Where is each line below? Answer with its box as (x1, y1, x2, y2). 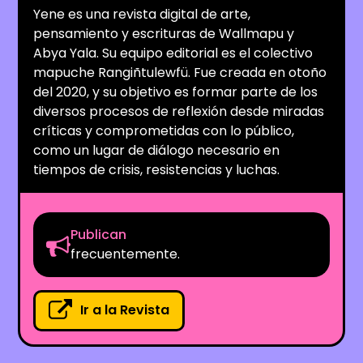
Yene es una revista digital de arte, (33, 4, 251, 23)
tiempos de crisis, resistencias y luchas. (33, 160, 280, 179)
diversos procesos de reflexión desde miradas (33, 101, 325, 121)
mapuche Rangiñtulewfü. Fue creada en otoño (33, 62, 327, 82)
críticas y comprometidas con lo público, (33, 121, 295, 140)
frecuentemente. (70, 244, 181, 263)
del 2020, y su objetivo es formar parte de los (33, 82, 318, 101)
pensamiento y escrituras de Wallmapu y (33, 23, 295, 43)
